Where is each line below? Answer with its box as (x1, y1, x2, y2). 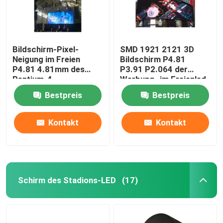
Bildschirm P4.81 (120, 54, 186, 64)
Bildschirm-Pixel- (12, 44, 79, 54)
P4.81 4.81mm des (12, 64, 85, 74)
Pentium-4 (12, 74, 53, 84)
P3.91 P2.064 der (120, 64, 188, 74)
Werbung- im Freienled (120, 74, 207, 84)
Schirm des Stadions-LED (17, 175, 116, 185)
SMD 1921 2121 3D (120, 44, 195, 54)
